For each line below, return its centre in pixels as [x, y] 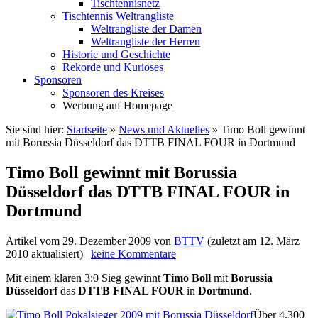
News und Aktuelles [164, 129]
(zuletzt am [232, 241]
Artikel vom [34, 241]
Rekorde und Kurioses [113, 67]
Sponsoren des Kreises [113, 92]
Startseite [87, 129]
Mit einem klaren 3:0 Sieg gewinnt [84, 278]
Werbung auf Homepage [117, 105]
